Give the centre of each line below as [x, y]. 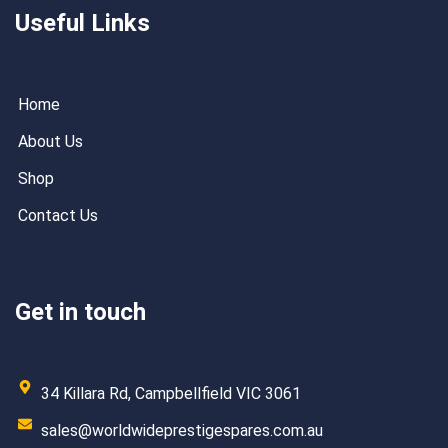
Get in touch [80, 313]
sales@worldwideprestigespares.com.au [181, 431]
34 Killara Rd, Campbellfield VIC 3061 [170, 394]
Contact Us [58, 216]
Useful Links [82, 24]
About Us [50, 142]
